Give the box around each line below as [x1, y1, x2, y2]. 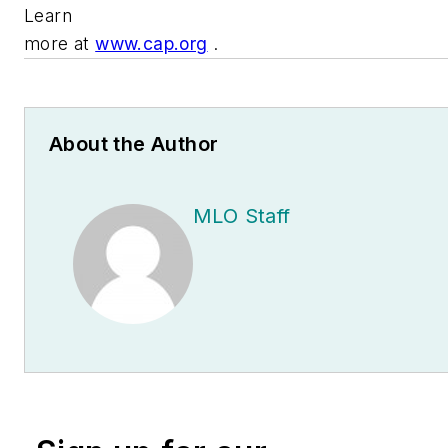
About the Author [49, 131, 219, 156]
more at [24, 32, 96, 54]
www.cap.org [95, 32, 208, 54]
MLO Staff [193, 203, 291, 228]
